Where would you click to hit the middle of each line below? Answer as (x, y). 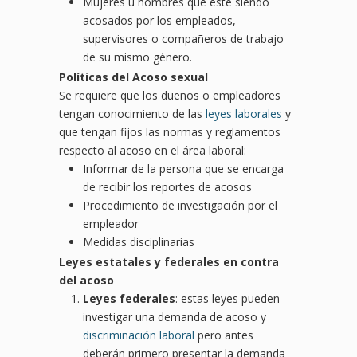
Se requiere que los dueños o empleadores (170, 95)
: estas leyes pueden (228, 298)
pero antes (224, 335)
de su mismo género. (137, 57)
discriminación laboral (139, 335)
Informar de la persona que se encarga (183, 168)
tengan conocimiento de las (132, 113)
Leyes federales (129, 298)
